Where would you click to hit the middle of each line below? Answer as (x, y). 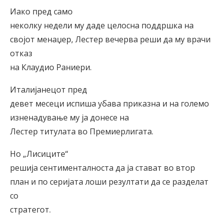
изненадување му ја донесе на (69, 117)
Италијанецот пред (49, 89)
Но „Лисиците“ (39, 154)
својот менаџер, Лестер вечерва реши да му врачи (110, 39)
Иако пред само (41, 11)
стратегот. (30, 209)
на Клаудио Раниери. (51, 67)
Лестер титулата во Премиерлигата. (82, 131)
